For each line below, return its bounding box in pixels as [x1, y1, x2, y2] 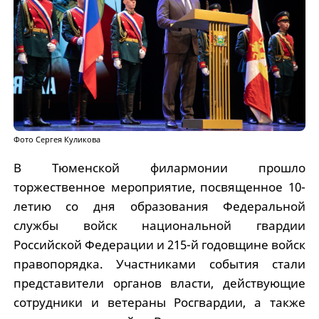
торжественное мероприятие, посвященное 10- [13, 178, 306, 195]
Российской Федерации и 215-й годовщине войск [13, 236, 306, 253]
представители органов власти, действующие [13, 274, 306, 291]
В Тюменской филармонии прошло [13, 159, 306, 176]
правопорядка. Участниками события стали [13, 255, 306, 272]
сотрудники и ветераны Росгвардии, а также [13, 293, 306, 310]
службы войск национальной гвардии [13, 216, 306, 234]
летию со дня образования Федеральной [13, 197, 306, 214]
